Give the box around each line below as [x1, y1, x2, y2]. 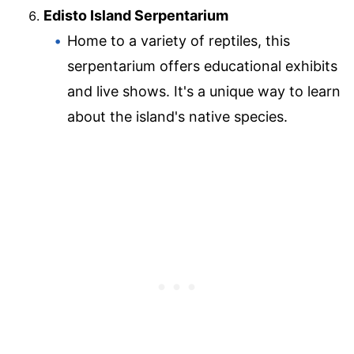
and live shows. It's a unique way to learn [67, 83, 341, 100]
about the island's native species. [67, 108, 288, 126]
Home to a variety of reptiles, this [67, 32, 290, 50]
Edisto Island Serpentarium [43, 7, 228, 24]
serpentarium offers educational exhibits [67, 58, 337, 75]
